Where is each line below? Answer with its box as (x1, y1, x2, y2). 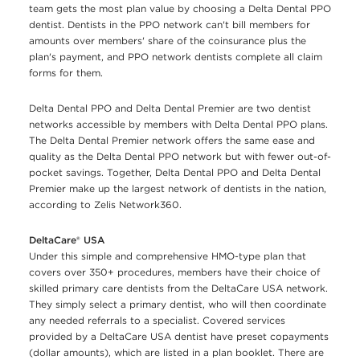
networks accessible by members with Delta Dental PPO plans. (29, 118, 328, 131)
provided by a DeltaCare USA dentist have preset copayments (29, 330, 329, 343)
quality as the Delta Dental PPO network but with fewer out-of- (29, 150, 331, 163)
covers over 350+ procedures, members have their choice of (29, 266, 320, 279)
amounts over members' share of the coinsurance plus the (29, 35, 306, 47)
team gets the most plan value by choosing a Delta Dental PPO (29, 2, 331, 15)
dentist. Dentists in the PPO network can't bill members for (29, 18, 310, 31)
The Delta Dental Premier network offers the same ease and (29, 134, 315, 147)
